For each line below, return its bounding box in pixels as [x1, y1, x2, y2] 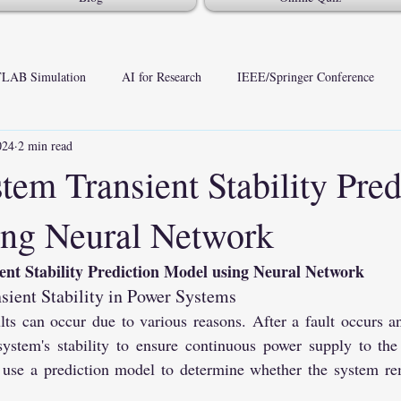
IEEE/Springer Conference [237, 67, 374, 85]
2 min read [18, 136, 73, 154]
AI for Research [122, 67, 201, 85]
